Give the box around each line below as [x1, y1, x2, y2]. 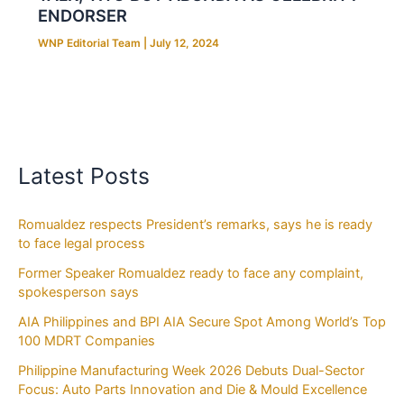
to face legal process [18, 234, 145, 252]
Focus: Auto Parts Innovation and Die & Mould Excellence [18, 381, 367, 398]
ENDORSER [37, 5, 127, 26]
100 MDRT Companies [18, 332, 159, 349]
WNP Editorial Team [37, 37, 143, 50]
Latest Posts [18, 162, 150, 190]
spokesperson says [18, 283, 139, 300]
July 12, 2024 [149, 37, 219, 50]
